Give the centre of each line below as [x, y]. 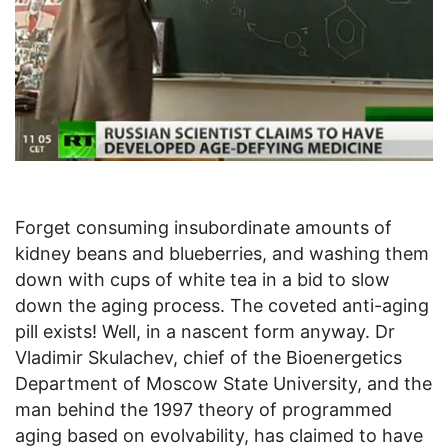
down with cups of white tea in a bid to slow [202, 280]
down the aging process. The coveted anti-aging [222, 306]
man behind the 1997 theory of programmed [203, 410]
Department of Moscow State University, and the [223, 384]
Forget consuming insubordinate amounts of [203, 228]
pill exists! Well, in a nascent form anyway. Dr [205, 332]
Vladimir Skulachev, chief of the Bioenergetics [208, 358]
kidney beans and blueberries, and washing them [222, 254]
